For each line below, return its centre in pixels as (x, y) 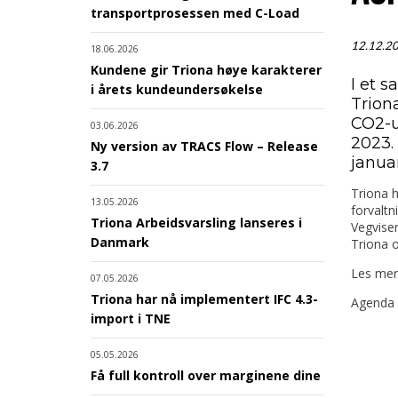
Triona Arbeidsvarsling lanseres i (196, 222)
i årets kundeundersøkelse (177, 89)
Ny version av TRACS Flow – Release (204, 146)
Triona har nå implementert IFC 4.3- (204, 298)
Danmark (120, 242)
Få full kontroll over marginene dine (206, 375)
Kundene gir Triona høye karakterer (206, 69)
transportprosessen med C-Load (195, 12)
